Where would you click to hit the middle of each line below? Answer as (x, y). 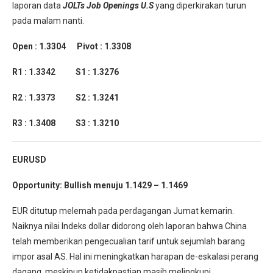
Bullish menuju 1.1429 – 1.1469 (126, 186)
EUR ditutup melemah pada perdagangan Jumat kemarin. (123, 211)
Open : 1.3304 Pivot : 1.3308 (72, 47)
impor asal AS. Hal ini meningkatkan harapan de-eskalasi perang (135, 257)
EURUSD (29, 160)
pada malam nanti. (48, 21)
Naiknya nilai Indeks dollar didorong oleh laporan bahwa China (129, 226)
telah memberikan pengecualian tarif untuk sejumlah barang (129, 242)
